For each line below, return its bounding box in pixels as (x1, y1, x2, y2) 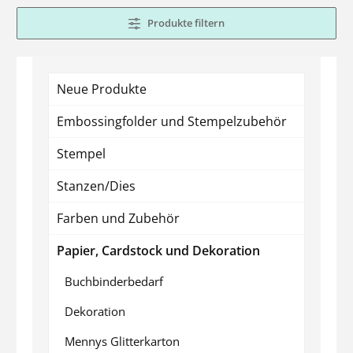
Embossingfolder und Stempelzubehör (57, 112, 287, 130)
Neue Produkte (57, 80, 147, 98)
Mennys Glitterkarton (65, 333, 180, 349)
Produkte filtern (145, 15, 225, 30)
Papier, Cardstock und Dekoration (57, 241, 260, 259)
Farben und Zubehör (57, 209, 180, 227)
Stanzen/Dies (57, 176, 136, 195)
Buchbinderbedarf (65, 273, 163, 289)
